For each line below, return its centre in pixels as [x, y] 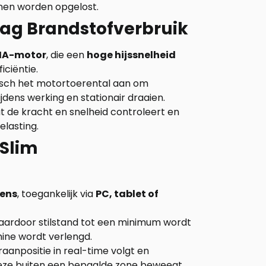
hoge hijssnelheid [131, 55]
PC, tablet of [127, 194]
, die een [66, 55]
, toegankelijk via [56, 194]
